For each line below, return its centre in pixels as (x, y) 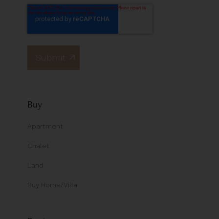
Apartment (45, 126)
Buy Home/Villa (52, 185)
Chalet (38, 146)
